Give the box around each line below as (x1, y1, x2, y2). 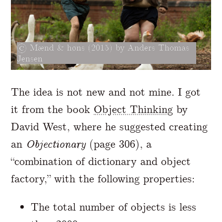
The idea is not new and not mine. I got (11, 85, 201, 99)
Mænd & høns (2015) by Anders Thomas (29, 42, 189, 53)
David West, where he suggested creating (11, 119, 208, 133)
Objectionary (26, 137, 86, 151)
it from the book (11, 102, 94, 116)
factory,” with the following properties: (11, 171, 195, 185)
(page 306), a (86, 137, 152, 151)
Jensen (16, 53, 43, 63)
